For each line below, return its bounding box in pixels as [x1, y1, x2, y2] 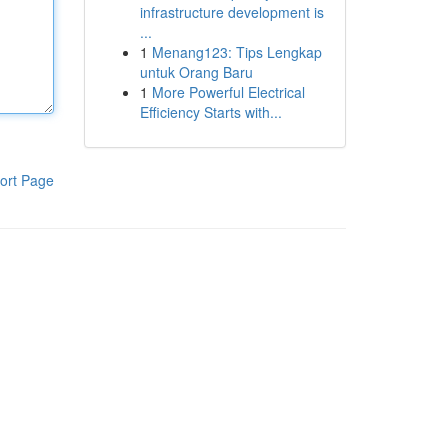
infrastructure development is [139, 2, 324, 22]
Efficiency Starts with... [139, 102, 282, 122]
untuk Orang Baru [139, 62, 253, 82]
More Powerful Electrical [151, 82, 305, 102]
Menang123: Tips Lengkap [151, 42, 322, 62]
